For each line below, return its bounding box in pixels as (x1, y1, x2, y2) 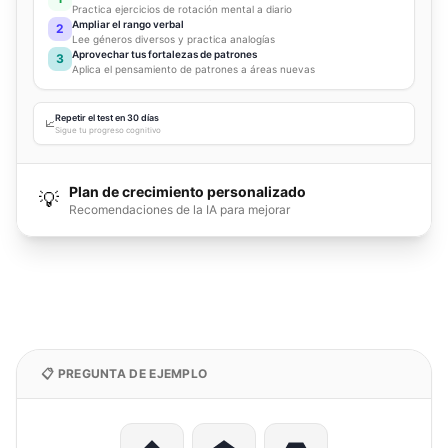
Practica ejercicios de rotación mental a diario (72, 3, 292, 16)
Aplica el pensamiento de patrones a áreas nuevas (72, 63, 315, 76)
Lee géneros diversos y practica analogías (72, 33, 275, 46)
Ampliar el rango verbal (72, 18, 184, 31)
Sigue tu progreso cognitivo (55, 125, 161, 136)
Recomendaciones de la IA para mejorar (69, 202, 290, 218)
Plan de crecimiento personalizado (69, 183, 306, 201)
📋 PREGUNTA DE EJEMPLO (41, 366, 208, 382)
